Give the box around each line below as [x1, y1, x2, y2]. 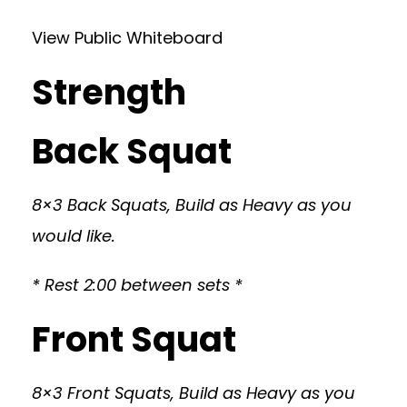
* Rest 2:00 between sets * [32, 273, 243, 296]
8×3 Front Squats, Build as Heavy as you [32, 382, 355, 404]
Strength [32, 68, 186, 116]
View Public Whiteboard [32, 26, 223, 49]
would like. [32, 224, 115, 247]
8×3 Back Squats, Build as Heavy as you [32, 194, 352, 216]
